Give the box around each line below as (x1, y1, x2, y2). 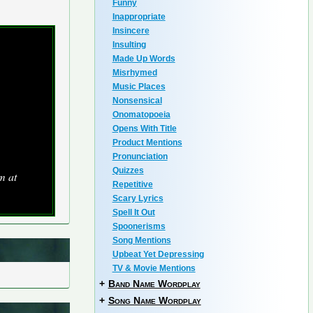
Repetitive (112, 180, 153, 189)
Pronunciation (112, 152, 168, 161)
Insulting (112, 40, 146, 50)
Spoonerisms (112, 221, 166, 231)
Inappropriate (112, 12, 166, 22)
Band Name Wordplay (108, 278, 201, 289)
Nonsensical (112, 96, 162, 105)
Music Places (112, 82, 166, 92)
